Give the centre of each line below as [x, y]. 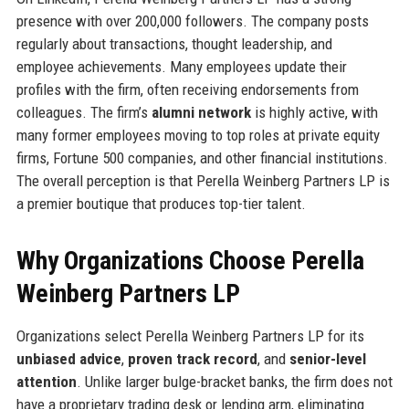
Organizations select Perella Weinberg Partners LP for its [190, 336]
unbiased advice [68, 359]
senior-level [327, 359]
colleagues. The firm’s [84, 113]
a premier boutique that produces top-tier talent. [161, 204]
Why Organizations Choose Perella [190, 261]
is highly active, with [314, 113]
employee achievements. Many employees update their [181, 67]
